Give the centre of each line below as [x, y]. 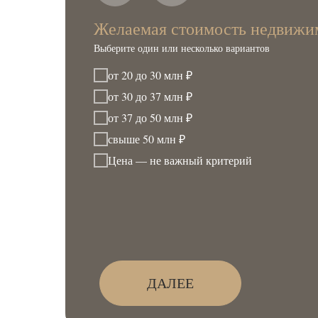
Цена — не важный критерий [180, 160]
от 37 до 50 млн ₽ [150, 118]
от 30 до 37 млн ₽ [150, 97]
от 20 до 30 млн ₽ [150, 75]
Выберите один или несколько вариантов [182, 48]
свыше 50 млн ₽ [147, 139]
